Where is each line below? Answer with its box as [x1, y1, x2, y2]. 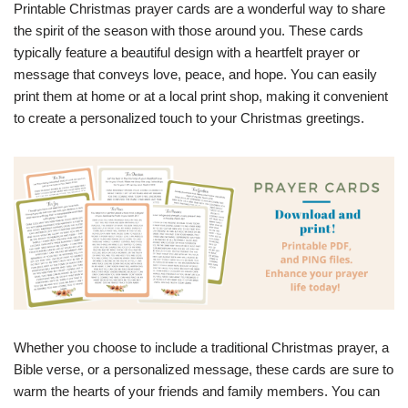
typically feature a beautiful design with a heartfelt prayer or [14, 45, 360, 60]
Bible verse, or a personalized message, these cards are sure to [14, 361, 393, 377]
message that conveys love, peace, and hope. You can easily [14, 66, 377, 82]
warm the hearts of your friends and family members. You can [14, 382, 380, 399]
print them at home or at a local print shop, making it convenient [14, 88, 388, 104]
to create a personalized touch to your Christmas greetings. [14, 110, 364, 126]
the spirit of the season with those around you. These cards [14, 23, 363, 38]
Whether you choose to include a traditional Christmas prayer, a [14, 339, 389, 355]
